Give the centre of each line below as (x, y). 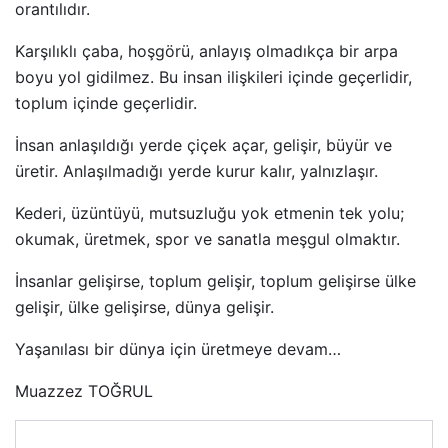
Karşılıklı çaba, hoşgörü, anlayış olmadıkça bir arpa (206, 51)
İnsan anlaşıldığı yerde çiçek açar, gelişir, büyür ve (203, 145)
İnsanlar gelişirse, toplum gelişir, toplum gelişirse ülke (215, 281)
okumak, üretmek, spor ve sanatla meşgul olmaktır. (207, 239)
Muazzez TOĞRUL (84, 391)
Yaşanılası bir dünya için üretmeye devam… (178, 349)
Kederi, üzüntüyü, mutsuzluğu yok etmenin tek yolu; (209, 213)
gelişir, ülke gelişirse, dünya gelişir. (144, 307)
